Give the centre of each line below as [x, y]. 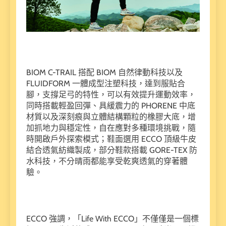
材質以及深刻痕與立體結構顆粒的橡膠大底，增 [111, 117]
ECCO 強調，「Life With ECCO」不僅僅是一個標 [112, 218]
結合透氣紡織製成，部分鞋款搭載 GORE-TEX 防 [112, 150]
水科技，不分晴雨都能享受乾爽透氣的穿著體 [107, 161]
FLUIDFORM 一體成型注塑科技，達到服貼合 [106, 83]
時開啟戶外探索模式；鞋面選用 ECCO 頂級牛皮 [111, 139]
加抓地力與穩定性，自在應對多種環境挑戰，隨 [111, 128]
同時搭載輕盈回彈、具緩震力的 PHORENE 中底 [111, 105]
